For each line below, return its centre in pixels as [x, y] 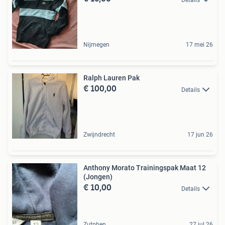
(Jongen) [98, 177]
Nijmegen [96, 45]
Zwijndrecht [99, 135]
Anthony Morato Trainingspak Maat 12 [145, 168]
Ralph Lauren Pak [111, 78]
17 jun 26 [200, 135]
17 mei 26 [199, 45]
